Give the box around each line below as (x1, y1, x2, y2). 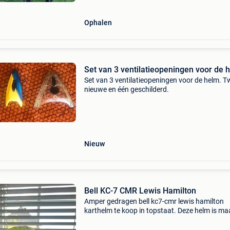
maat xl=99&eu (84, 3, 132, 11)
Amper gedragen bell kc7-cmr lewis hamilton (84, 197, 224, 205)
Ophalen (84, 18, 112, 27)
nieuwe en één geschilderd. (84, 85, 169, 93)
